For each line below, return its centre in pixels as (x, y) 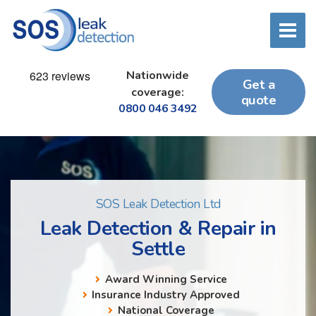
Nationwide (158, 76)
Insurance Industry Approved (166, 294)
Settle (158, 249)
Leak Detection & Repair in (158, 228)
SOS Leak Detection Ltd (158, 204)
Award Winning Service (166, 279)
